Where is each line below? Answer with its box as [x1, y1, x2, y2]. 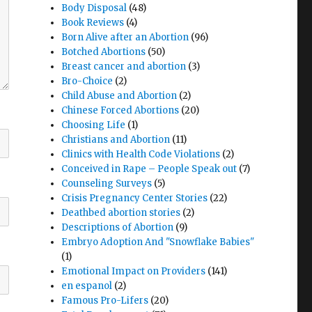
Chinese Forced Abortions [61, 104, 180, 117]
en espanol [61, 280, 113, 292]
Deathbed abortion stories [61, 207, 181, 219]
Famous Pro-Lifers [61, 295, 149, 307]
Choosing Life [61, 119, 126, 132]
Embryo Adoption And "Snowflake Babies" [61, 236, 255, 249]
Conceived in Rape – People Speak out [61, 163, 237, 175]
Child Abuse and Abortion [61, 90, 178, 102]
